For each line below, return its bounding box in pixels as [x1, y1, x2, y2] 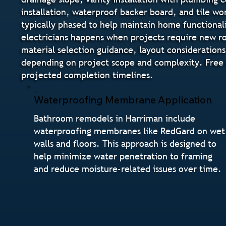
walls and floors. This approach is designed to [34, 137, 217, 149]
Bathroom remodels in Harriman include [34, 112, 196, 124]
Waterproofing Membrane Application [34, 93, 212, 106]
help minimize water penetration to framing [34, 150, 213, 162]
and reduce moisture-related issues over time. [34, 162, 222, 175]
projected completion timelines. [21, 69, 153, 81]
